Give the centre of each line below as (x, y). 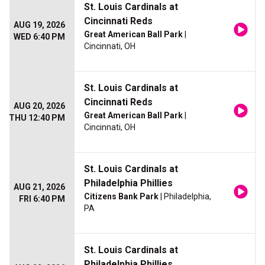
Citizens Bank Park (121, 197)
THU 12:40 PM (37, 118)
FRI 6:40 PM (42, 199)
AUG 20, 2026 (39, 106)
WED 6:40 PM (39, 37)
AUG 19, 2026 (39, 25)
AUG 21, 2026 (39, 187)
